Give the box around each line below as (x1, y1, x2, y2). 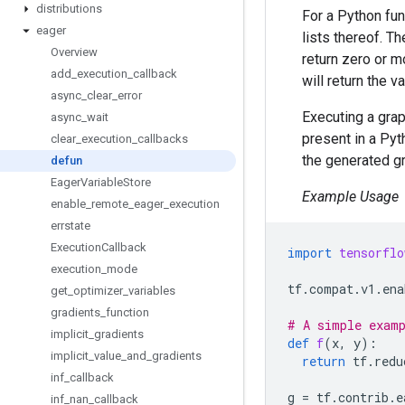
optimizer (73, 284, 123, 297)
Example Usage (302, 188, 399, 205)
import (287, 244, 332, 261)
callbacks (137, 132, 188, 146)
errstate (51, 219, 90, 232)
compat (309, 280, 353, 297)
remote (91, 197, 128, 211)
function (106, 306, 149, 319)
